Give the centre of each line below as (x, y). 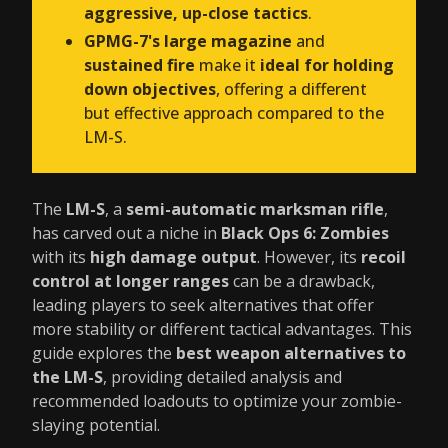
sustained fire (139, 65)
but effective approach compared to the (234, 113)
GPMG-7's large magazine (188, 41)
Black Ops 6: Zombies (305, 233)
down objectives (150, 89)
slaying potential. (96, 425)
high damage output (173, 257)
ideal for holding (327, 65)
